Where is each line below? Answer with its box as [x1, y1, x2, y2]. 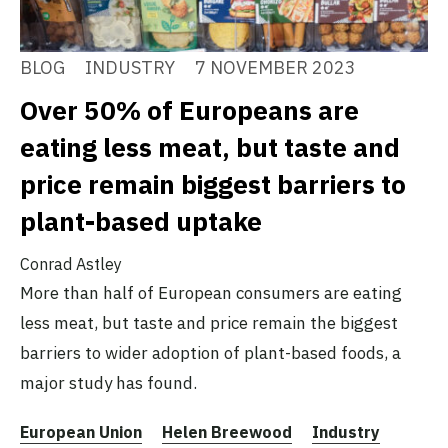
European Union [20, 422, 142, 443]
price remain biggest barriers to [20, 167, 406, 202]
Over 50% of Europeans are [20, 93, 359, 128]
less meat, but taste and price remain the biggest [20, 312, 398, 335]
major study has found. [20, 372, 197, 395]
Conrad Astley [20, 254, 122, 275]
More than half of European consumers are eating [20, 282, 402, 305]
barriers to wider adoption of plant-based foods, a [20, 342, 401, 365]
